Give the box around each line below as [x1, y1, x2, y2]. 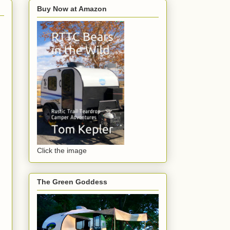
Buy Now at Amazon [37, 4, 107, 13]
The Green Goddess [37, 177, 107, 186]
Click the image [37, 146, 87, 155]
